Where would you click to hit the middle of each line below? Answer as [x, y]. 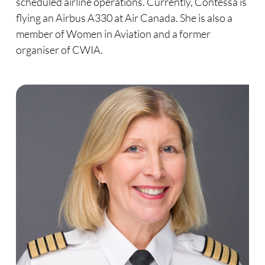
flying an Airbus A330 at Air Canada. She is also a [124, 18]
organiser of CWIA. [59, 50]
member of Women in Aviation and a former [113, 34]
